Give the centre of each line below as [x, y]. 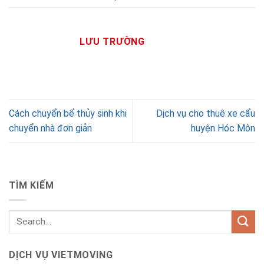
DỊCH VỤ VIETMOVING [61, 255]
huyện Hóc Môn [223, 128]
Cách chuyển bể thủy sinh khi [68, 114]
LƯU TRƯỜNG [112, 42]
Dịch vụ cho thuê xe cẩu [206, 114]
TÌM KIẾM [32, 186]
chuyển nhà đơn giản [50, 128]
